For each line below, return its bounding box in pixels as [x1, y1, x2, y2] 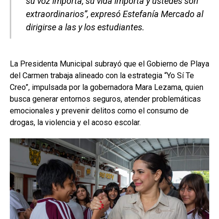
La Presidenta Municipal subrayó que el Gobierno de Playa [10, 59, 209, 68]
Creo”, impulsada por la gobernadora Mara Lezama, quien [10, 82, 203, 92]
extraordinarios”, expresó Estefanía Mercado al [26, 8, 203, 19]
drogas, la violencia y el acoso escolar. [10, 117, 141, 127]
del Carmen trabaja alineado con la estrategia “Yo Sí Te [10, 70, 194, 80]
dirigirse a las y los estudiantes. [26, 22, 145, 32]
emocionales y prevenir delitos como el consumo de [10, 106, 189, 115]
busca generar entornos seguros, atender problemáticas [10, 94, 201, 104]
